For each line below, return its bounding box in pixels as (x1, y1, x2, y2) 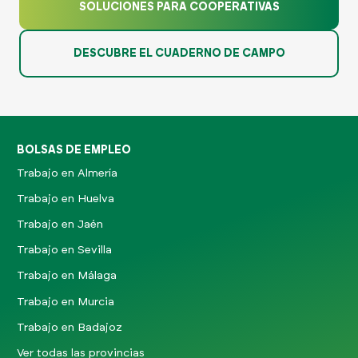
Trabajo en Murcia (17, 296, 114, 308)
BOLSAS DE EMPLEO (17, 145, 131, 157)
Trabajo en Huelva (17, 193, 114, 205)
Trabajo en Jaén (17, 218, 103, 230)
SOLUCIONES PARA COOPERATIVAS (78, 2, 280, 14)
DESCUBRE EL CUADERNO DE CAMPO (73, 48, 285, 60)
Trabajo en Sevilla (17, 245, 112, 257)
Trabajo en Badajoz (17, 321, 122, 333)
